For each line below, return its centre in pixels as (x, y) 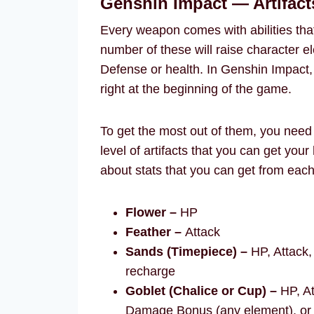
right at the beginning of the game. (196, 89)
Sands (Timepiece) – (186, 252)
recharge (150, 271)
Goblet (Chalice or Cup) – (201, 291)
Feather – (153, 232)
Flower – (151, 212)
